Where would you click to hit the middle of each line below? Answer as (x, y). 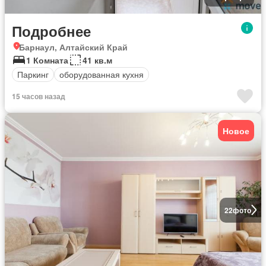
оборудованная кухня (102, 74)
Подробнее (51, 31)
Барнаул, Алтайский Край (73, 47)
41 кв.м (97, 60)
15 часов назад (39, 96)
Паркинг (33, 74)
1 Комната (47, 60)
